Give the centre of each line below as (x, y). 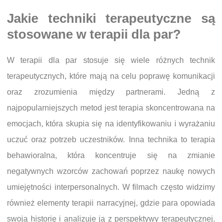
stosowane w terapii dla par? (94, 34)
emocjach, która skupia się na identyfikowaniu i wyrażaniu (111, 124)
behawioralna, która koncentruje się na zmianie (111, 156)
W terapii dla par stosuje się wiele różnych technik (111, 60)
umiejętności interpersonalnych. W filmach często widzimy (111, 187)
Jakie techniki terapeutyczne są (111, 19)
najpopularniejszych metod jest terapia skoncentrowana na (111, 108)
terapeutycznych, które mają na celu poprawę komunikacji (111, 76)
